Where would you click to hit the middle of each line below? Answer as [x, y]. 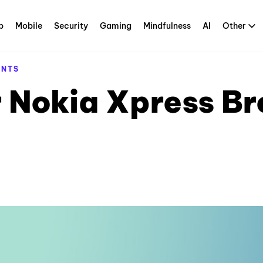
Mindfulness [167, 26]
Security [71, 26]
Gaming [116, 26]
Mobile [29, 26]
